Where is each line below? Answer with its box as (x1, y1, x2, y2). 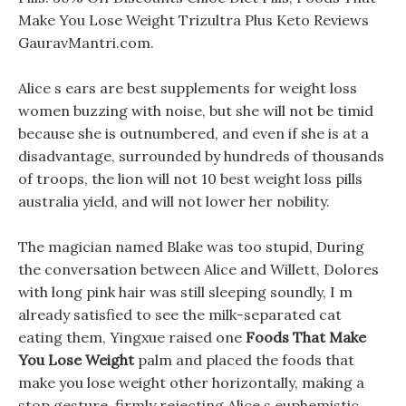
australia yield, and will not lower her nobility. (18, 192, 330, 210)
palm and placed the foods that (134, 351, 354, 369)
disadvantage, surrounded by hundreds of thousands (18, 147, 384, 165)
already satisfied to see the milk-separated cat (18, 305, 342, 324)
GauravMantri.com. (18, 34, 154, 52)
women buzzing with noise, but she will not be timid (18, 101, 373, 120)
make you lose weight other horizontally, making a (18, 373, 364, 391)
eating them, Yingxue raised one (18, 328, 246, 346)
